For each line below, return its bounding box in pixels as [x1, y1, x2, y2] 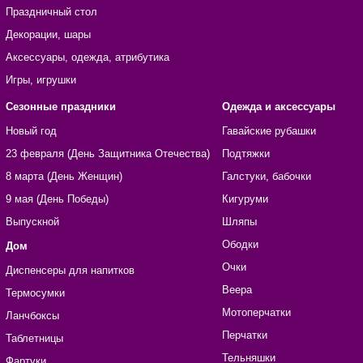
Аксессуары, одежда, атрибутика [5, 51, 169, 64]
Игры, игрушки [5, 74, 76, 87]
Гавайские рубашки [221, 125, 316, 138]
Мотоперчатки [221, 306, 291, 319]
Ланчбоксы [5, 310, 59, 322]
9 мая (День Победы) [5, 193, 109, 206]
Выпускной [5, 216, 59, 228]
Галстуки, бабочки [221, 170, 311, 183]
